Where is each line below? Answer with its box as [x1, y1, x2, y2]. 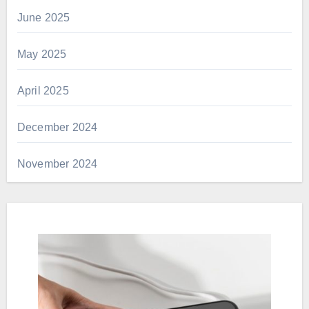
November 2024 [17, 157, 98, 170]
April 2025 [17, 84, 69, 97]
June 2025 [17, 11, 70, 23]
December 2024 [17, 121, 98, 133]
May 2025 [17, 48, 67, 60]
